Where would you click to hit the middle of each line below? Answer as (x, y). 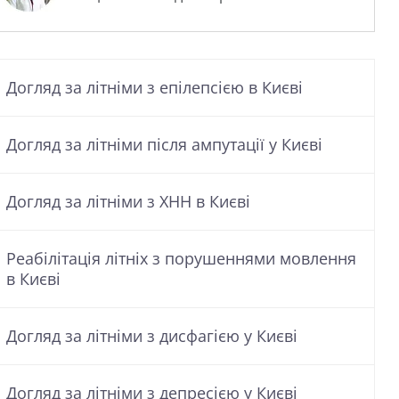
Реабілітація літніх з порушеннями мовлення (181, 258)
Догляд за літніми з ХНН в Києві (128, 201)
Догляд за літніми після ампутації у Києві (164, 144)
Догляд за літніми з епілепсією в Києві (155, 87)
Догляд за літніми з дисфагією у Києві (152, 336)
